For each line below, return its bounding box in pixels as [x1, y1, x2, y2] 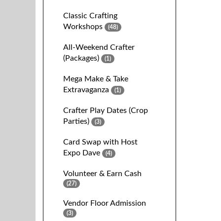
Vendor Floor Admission [63, 199, 146, 207]
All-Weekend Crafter [63, 43, 135, 51]
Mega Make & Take [63, 75, 128, 83]
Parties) [63, 117, 89, 125]
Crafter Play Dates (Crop [63, 107, 148, 114]
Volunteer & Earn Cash [63, 170, 142, 178]
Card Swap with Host [63, 138, 138, 146]
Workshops [63, 23, 103, 31]
